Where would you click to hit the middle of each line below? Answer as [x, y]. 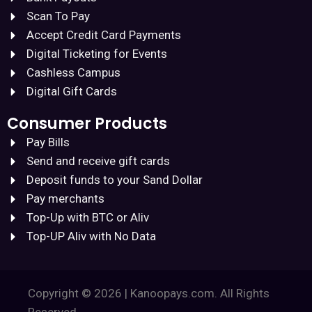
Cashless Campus [73, 72]
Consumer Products [87, 124]
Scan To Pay [58, 16]
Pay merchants [65, 198]
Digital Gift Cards [71, 91]
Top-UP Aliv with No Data [91, 236]
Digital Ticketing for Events [96, 54]
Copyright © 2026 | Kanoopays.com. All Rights [149, 293]
